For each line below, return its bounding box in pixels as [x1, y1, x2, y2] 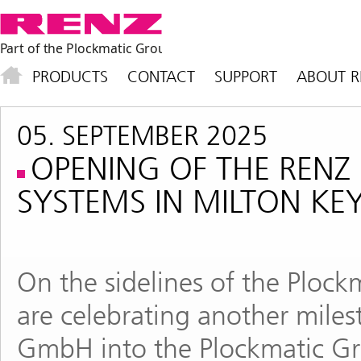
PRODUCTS [32, 67, 108, 86]
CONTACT [127, 67, 195, 86]
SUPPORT [214, 67, 277, 86]
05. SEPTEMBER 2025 [17, 119, 268, 152]
